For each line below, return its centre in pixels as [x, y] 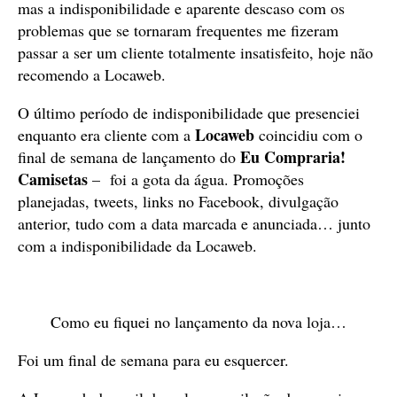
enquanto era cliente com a [106, 135]
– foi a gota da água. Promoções [196, 179]
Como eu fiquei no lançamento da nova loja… [198, 322]
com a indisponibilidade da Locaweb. [137, 245]
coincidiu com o [308, 135]
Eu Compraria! [293, 157]
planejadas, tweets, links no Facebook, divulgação [178, 201]
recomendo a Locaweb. [92, 74]
